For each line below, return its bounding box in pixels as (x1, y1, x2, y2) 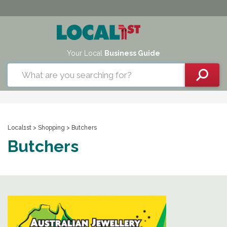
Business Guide (104, 49, 160, 57)
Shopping (38, 124, 66, 131)
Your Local (67, 49, 104, 57)
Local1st (8, 124, 31, 131)
